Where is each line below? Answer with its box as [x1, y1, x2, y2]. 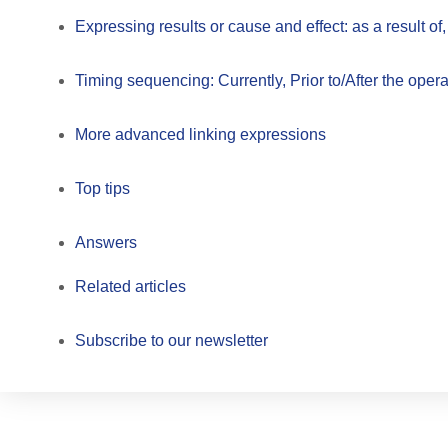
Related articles [75, 277, 186, 295]
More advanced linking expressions [75, 125, 330, 143]
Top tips [75, 179, 130, 197]
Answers [75, 233, 137, 251]
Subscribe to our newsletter [75, 331, 268, 349]
